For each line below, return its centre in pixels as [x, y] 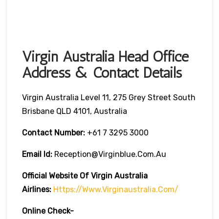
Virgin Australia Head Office [105, 56]
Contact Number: [54, 132]
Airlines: [37, 189]
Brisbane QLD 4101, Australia [75, 111]
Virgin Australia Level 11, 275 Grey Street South [109, 97]
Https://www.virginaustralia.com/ [116, 189]
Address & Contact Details [102, 73]
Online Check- [48, 211]
